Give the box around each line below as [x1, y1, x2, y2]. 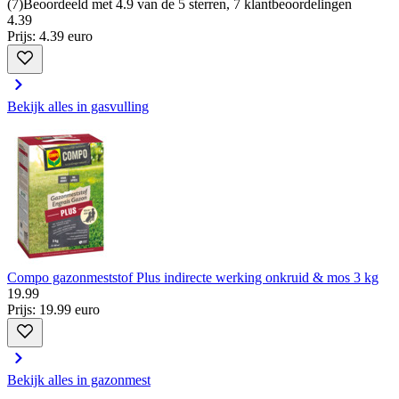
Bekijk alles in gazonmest [7, 372, 151, 388]
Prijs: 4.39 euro [7, 28, 93, 45]
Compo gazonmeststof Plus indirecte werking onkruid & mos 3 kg [7, 270, 379, 286]
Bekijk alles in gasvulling [7, 99, 149, 115]
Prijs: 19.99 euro [7, 302, 100, 318]
